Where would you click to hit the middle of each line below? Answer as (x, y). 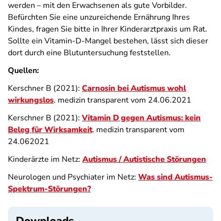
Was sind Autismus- (175, 177)
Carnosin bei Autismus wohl (134, 88)
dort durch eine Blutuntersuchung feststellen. (89, 53)
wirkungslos (31, 100)
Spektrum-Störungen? (49, 189)
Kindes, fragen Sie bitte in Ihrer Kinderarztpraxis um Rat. (108, 29)
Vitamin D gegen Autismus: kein (141, 118)
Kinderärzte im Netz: (45, 159)
